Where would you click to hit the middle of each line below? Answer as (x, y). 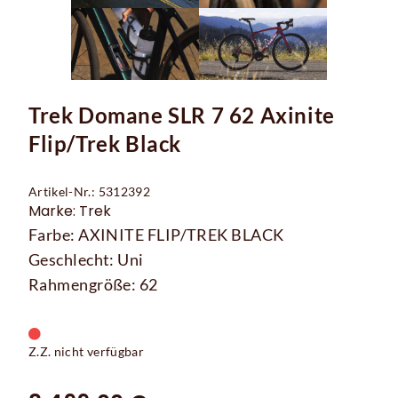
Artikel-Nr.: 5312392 (89, 192)
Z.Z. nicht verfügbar (86, 352)
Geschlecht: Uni (86, 260)
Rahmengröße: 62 (93, 285)
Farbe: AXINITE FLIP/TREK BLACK (156, 235)
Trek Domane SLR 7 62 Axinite (182, 115)
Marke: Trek (70, 211)
